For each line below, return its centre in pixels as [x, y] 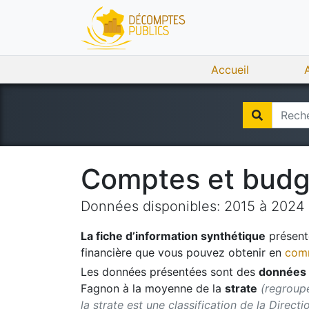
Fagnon [100, 288]
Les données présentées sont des [168, 272]
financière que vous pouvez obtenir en [181, 252]
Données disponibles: [152, 206]
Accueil [230, 70]
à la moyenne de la [172, 288]
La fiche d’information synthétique [173, 236]
